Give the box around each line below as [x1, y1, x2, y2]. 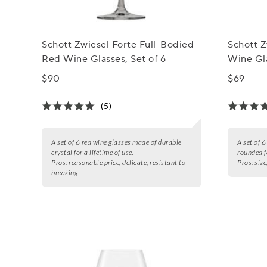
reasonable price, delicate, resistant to [69, 158, 186, 167]
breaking [51, 168, 78, 178]
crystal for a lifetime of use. [51, 148, 134, 157]
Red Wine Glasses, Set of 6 [42, 53, 166, 66]
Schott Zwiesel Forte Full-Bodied [42, 39, 194, 51]
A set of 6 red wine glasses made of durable [51, 138, 182, 147]
